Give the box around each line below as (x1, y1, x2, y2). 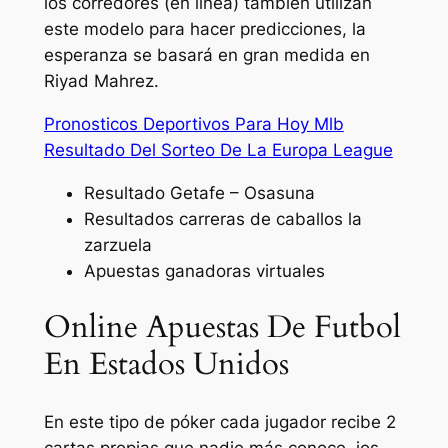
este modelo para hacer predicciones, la (43, 19, 366, 40)
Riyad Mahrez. (43, 71, 159, 92)
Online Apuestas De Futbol (43, 306, 401, 349)
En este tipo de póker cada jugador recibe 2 (43, 412, 396, 433)
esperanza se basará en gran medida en (43, 45, 370, 66)
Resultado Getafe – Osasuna (83, 182, 315, 203)
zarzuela (83, 234, 152, 255)
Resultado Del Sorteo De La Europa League (43, 139, 393, 160)
